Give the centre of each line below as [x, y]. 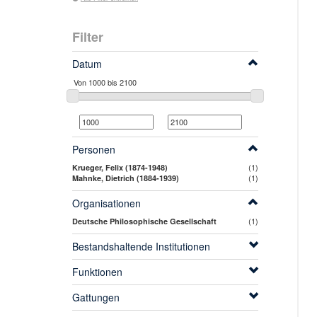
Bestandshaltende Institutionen [141, 247]
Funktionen [97, 272]
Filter [88, 37]
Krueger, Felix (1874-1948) [120, 168]
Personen [94, 150]
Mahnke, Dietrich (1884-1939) [126, 178]
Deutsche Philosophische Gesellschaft [144, 221]
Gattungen [96, 298]
